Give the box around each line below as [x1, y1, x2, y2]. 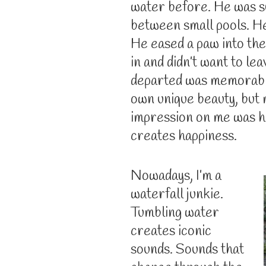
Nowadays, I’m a [131, 166, 221, 186]
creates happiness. [131, 126, 237, 146]
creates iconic [131, 221, 211, 241]
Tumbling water [131, 203, 219, 223]
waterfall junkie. [131, 185, 223, 204]
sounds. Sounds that [131, 240, 244, 259]
